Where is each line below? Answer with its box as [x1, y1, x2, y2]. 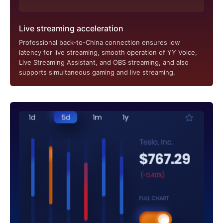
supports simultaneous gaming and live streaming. [19, 68, 175, 76]
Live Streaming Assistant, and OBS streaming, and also [19, 58, 189, 66]
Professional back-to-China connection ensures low [19, 38, 180, 46]
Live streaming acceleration [19, 23, 123, 33]
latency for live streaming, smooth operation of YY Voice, [19, 48, 197, 56]
